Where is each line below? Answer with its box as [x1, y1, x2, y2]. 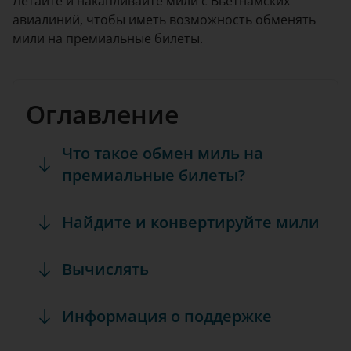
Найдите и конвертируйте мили [62, 212, 320, 233]
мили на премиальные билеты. [13, 30, 203, 48]
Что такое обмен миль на [62, 143, 263, 165]
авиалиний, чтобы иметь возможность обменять [13, 11, 316, 29]
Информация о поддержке [62, 306, 272, 327]
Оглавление [26, 97, 179, 132]
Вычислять [62, 259, 149, 280]
